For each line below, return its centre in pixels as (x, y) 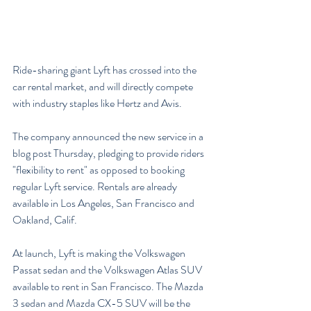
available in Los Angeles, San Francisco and (104, 203)
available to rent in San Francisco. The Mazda (109, 286)
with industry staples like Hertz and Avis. (97, 103)
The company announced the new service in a (109, 136)
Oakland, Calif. (45, 219)
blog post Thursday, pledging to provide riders (109, 153)
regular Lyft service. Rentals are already (96, 186)
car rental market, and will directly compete (104, 86)
